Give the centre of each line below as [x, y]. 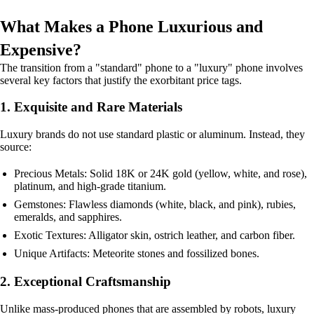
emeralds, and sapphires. [68, 217]
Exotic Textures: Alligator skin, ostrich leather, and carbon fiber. [155, 235]
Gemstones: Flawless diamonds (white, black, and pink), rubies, [155, 205]
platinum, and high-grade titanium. [90, 186]
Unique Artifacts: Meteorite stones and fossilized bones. [137, 254]
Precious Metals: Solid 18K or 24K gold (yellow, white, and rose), [161, 174]
